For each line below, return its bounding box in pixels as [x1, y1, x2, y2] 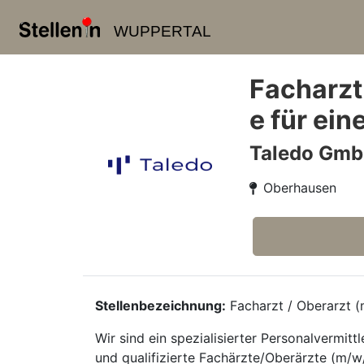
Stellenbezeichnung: [95, 297, 226, 314]
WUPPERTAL [113, 23, 211, 40]
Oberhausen [263, 180, 336, 196]
